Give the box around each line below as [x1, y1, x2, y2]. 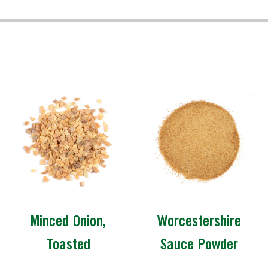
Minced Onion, [31, 215, 106, 231]
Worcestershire [157, 215, 242, 231]
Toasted [46, 238, 90, 254]
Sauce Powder [160, 238, 239, 254]
